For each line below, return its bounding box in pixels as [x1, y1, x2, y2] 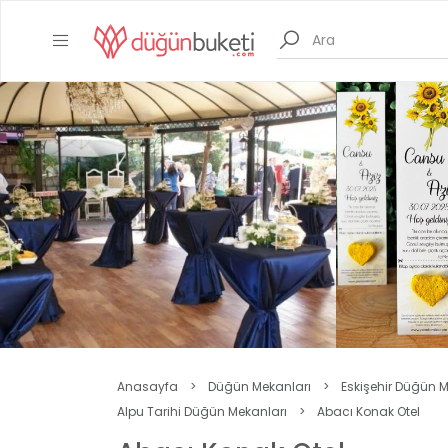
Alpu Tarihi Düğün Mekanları [117, 403, 287, 420]
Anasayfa [117, 378, 178, 395]
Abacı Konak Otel [317, 403, 420, 420]
